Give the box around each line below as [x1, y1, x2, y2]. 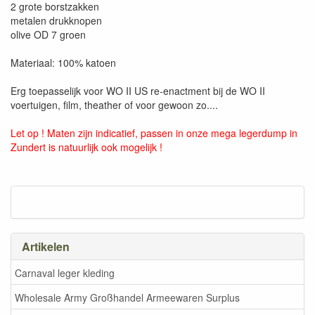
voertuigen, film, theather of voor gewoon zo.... [11, 98, 218, 112]
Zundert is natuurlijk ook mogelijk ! [11, 140, 162, 154]
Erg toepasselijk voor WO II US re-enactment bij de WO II [11, 84, 265, 98]
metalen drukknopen [11, 13, 102, 27]
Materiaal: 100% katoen [11, 56, 116, 70]
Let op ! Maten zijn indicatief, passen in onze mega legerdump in [11, 126, 297, 140]
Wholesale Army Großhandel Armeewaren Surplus [15, 290, 240, 304]
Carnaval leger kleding [15, 265, 115, 280]
